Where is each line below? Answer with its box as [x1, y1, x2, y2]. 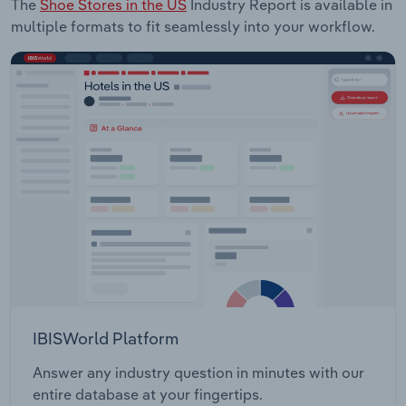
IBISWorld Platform [33, 328, 179, 350]
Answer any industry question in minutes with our [33, 363, 364, 382]
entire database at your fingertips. [33, 385, 263, 404]
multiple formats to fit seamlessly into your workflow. [11, 16, 375, 35]
